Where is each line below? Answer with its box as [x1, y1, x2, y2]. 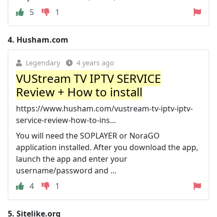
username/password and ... [16, 165, 116, 176]
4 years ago [77, 58, 114, 67]
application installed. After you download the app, [16, 142, 198, 153]
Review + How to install [16, 84, 142, 100]
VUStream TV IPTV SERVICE [16, 70, 161, 86]
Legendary [26, 58, 60, 67]
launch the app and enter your [16, 154, 127, 164]
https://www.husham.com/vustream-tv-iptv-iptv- [16, 103, 193, 114]
